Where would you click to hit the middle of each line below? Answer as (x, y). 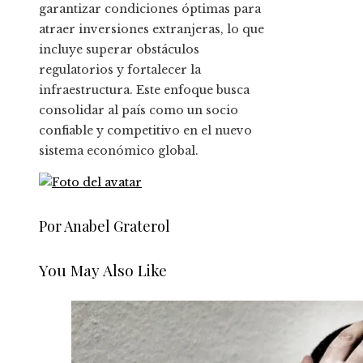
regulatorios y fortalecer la (120, 70)
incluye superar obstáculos (119, 50)
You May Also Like (103, 270)
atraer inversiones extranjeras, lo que (152, 30)
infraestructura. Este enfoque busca (144, 90)
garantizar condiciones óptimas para (150, 9)
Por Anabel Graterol (105, 226)
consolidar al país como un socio (139, 111)
